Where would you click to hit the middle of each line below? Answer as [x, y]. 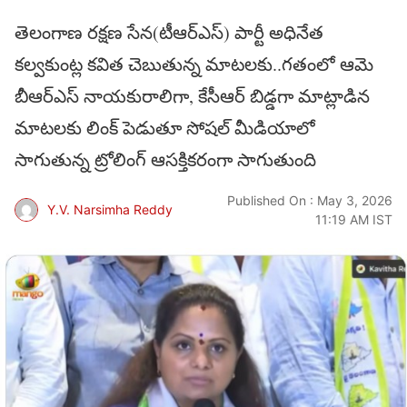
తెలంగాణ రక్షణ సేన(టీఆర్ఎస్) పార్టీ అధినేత [169, 33]
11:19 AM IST [354, 219]
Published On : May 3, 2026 [310, 200]
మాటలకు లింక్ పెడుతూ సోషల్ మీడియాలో [165, 128]
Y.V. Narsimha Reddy [110, 210]
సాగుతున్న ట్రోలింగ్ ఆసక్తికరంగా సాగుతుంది [165, 160]
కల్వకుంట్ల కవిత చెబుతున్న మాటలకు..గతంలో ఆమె [194, 65]
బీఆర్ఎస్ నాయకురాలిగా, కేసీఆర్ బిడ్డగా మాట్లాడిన [192, 96]
